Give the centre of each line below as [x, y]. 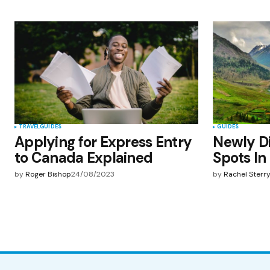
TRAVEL [30, 127]
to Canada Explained [84, 158]
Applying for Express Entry [103, 142]
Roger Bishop [48, 174]
